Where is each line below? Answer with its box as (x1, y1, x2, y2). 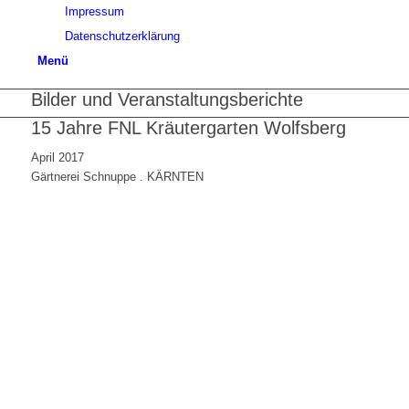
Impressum (64, 5, 124, 18)
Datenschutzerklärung (64, 29, 180, 43)
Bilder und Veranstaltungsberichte (30, 89, 303, 110)
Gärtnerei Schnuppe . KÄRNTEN (30, 170, 204, 184)
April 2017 (30, 151, 84, 165)
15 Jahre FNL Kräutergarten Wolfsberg (30, 118, 346, 138)
